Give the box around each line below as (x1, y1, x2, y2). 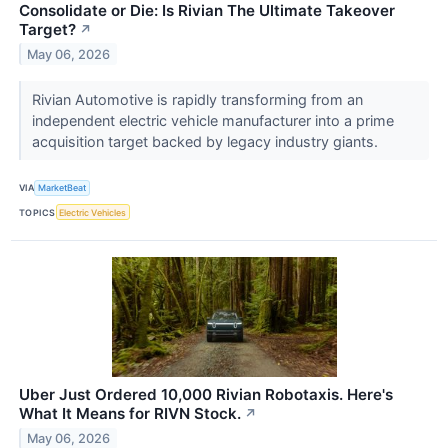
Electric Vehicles (59, 206, 127, 218)
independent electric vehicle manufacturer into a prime (31, 111, 394, 129)
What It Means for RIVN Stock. (19, 404, 241, 424)
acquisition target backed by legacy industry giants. (31, 132, 382, 150)
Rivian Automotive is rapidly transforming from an (31, 90, 363, 108)
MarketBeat (38, 182, 87, 194)
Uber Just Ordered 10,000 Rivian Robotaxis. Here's (19, 385, 393, 405)
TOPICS (19, 206, 56, 218)
